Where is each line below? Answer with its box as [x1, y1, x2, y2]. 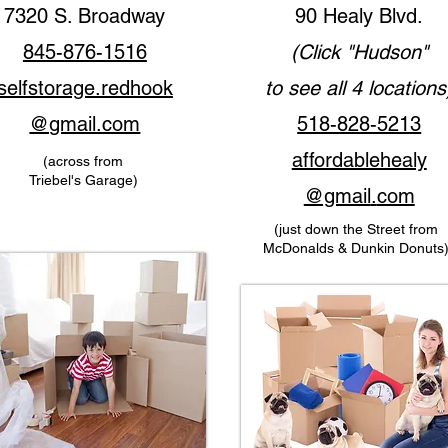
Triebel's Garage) [28, 172, 138, 188]
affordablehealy [291, 148, 427, 172]
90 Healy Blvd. [295, 4, 424, 28]
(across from [43, 153, 124, 169]
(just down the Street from [274, 221, 439, 237]
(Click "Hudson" [290, 40, 428, 64]
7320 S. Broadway [4, 4, 166, 28]
